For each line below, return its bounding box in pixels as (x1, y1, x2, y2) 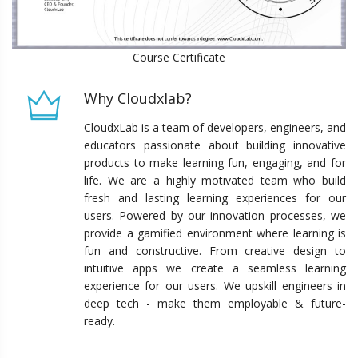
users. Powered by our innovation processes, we (84, 207, 346, 223)
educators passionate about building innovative (84, 137, 346, 153)
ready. (84, 312, 115, 328)
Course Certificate (133, 49, 225, 65)
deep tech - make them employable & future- (84, 295, 346, 311)
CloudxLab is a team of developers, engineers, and (84, 119, 346, 135)
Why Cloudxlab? (84, 88, 192, 108)
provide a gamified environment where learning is (84, 225, 346, 241)
